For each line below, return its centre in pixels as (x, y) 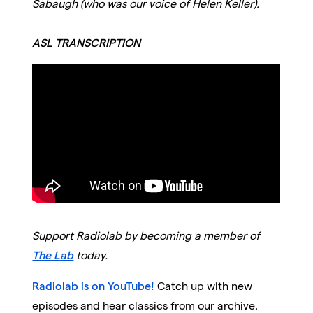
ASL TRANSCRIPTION (87, 43)
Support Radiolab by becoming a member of (146, 236)
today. (96, 256)
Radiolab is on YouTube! (94, 286)
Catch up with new (205, 286)
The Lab (53, 256)
